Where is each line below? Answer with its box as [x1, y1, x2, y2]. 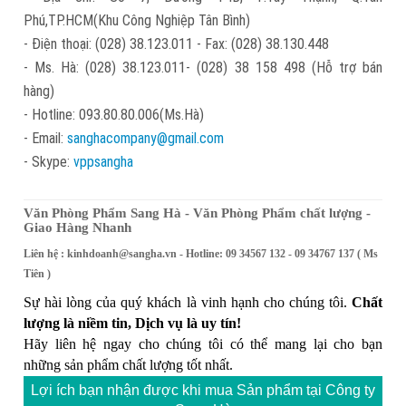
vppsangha [73, 152, 133, 170]
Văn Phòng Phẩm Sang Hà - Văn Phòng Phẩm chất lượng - [24, 205, 371, 220]
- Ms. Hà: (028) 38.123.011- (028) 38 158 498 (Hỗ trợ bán [24, 58, 382, 76]
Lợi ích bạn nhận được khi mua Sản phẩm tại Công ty [31, 382, 375, 398]
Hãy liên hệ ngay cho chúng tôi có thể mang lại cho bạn [24, 335, 382, 352]
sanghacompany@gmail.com [67, 129, 224, 147]
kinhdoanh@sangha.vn [67, 246, 177, 260]
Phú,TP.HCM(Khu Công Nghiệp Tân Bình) [24, 11, 250, 29]
